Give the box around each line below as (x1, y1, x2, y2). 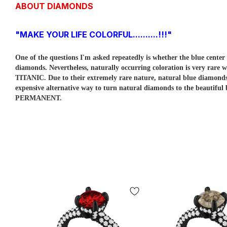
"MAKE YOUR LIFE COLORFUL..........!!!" (15, 29, 172, 40)
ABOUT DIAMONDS (15, 1, 93, 11)
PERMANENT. (15, 94, 62, 102)
